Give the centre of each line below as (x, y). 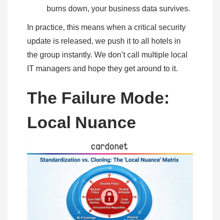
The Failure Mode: (98, 97)
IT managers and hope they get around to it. (103, 68)
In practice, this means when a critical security (106, 27)
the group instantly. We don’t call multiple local (107, 55)
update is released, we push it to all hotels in (104, 41)
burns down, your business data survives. (119, 8)
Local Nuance (82, 122)
